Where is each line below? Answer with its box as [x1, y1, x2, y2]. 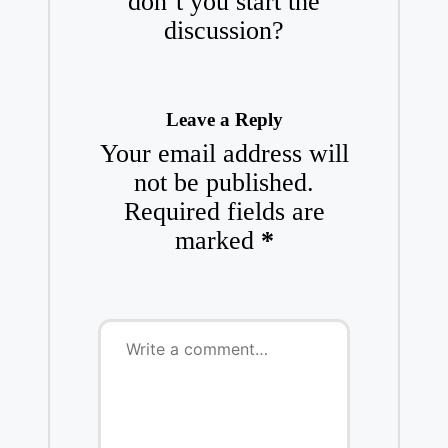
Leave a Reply [165, 108, 283, 130]
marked [174, 226, 261, 256]
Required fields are [123, 197, 325, 227]
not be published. [134, 168, 314, 198]
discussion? [164, 15, 284, 45]
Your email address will [99, 139, 349, 169]
